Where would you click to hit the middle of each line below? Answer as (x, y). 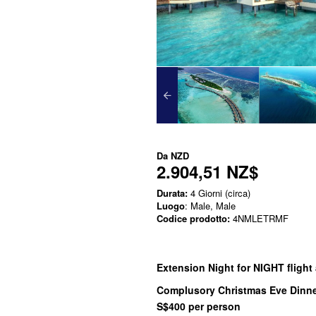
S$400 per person (199, 306)
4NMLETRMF (259, 219)
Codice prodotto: (193, 219)
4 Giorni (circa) (219, 193)
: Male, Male (210, 206)
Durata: (172, 193)
